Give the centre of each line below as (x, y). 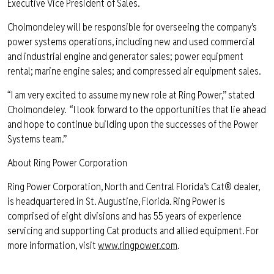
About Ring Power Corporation (67, 163)
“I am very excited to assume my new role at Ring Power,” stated (131, 95)
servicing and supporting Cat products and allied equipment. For (133, 231)
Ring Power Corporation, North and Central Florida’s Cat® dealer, (134, 187)
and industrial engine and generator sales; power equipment (125, 57)
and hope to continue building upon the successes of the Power (133, 124)
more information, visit (53, 246)
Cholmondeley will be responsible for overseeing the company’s (132, 27)
